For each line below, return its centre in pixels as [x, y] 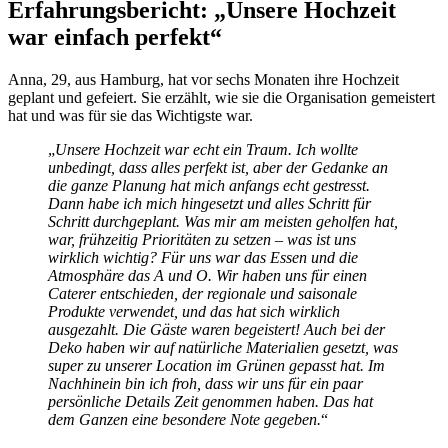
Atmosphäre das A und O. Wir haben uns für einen [207, 276]
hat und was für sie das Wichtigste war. [130, 116]
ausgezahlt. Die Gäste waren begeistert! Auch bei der [216, 330]
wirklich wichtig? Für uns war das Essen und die [203, 258]
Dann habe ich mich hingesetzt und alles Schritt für [209, 204]
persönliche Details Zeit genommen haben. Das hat [210, 402]
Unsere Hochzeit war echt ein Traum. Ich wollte [206, 150]
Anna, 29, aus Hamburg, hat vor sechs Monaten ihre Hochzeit [203, 80]
